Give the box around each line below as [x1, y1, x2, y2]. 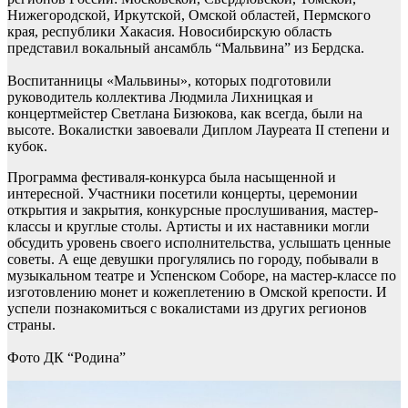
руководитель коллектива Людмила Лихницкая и [7, 89, 313, 105]
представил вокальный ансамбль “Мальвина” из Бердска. [7, 40, 364, 56]
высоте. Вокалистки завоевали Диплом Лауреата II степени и [7, 122, 390, 138]
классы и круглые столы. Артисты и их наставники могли [7, 219, 370, 234]
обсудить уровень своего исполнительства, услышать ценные [7, 235, 391, 250]
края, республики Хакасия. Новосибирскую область [7, 24, 331, 39]
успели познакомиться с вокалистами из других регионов [7, 301, 367, 316]
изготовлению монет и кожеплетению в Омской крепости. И [7, 284, 387, 300]
